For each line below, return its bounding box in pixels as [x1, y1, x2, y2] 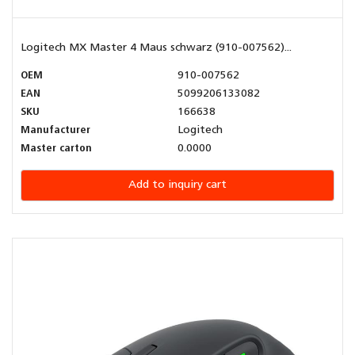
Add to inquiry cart [128, 179, 227, 192]
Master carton [21, 143, 92, 155]
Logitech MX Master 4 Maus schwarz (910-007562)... [21, 42, 292, 55]
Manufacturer [21, 124, 90, 137]
